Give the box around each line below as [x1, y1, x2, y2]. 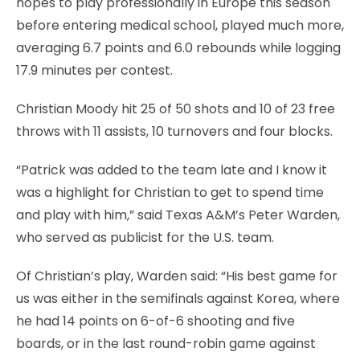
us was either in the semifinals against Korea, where [16, 288, 340, 308]
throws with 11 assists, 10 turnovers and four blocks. [16, 121, 333, 141]
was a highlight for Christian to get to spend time [16, 182, 324, 202]
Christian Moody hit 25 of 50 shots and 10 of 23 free [16, 99, 335, 118]
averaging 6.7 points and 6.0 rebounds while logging [16, 38, 341, 57]
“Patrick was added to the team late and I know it [16, 160, 327, 179]
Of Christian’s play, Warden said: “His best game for [16, 266, 337, 285]
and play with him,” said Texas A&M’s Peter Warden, [16, 205, 340, 224]
